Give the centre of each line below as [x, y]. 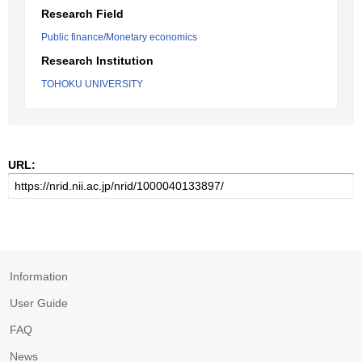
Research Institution [97, 61]
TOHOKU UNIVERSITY [92, 84]
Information [39, 276]
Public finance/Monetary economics [119, 37]
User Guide [39, 303]
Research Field [82, 14]
